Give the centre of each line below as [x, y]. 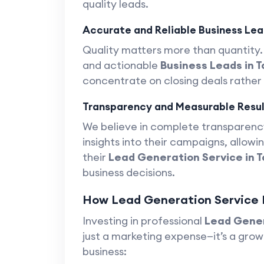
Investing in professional [143, 221]
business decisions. [128, 172]
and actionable [121, 65]
